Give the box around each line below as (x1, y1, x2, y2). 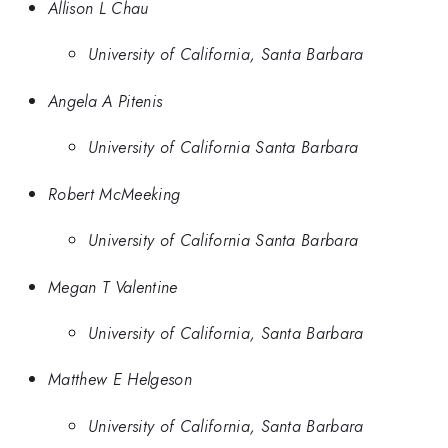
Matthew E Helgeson (48, 367, 192, 392)
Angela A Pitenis (48, 88, 163, 113)
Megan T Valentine (48, 274, 178, 299)
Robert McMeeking (48, 181, 181, 206)
